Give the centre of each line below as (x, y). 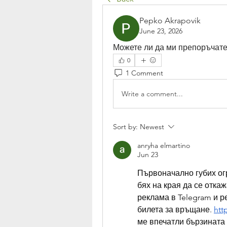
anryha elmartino (164, 145)
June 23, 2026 (161, 31)
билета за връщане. (176, 210)
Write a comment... (152, 93)
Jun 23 (148, 155)
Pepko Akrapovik (170, 21)
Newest (152, 127)
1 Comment (144, 73)
